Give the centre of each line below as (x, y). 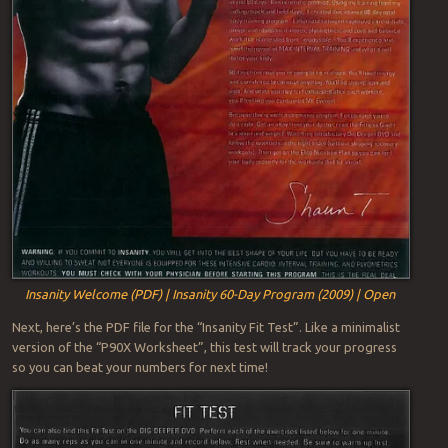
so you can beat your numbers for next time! (139, 367)
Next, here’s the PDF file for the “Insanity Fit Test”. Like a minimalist (205, 327)
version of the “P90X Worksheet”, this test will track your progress (204, 347)
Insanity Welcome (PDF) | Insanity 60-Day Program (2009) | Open (209, 294)
